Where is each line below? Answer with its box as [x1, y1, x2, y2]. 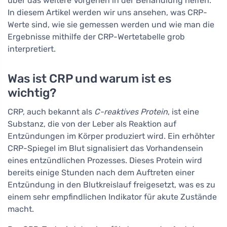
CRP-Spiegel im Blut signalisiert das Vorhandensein [8, 143, 203, 154]
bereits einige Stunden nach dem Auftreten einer [8, 168, 195, 178]
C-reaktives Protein [94, 107, 168, 117]
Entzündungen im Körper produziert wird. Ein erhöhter [8, 131, 215, 141]
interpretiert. [8, 44, 56, 54]
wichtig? [8, 86, 56, 100]
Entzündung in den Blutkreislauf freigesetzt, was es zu [8, 180, 215, 190]
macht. [8, 204, 34, 214]
